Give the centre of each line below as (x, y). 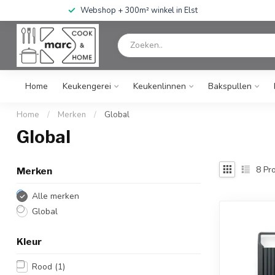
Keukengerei (87, 86)
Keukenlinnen (160, 86)
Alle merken (56, 196)
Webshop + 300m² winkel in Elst (139, 10)
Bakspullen (230, 86)
